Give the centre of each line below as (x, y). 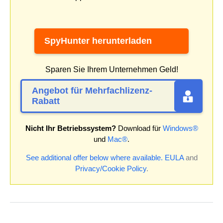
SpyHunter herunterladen (98, 41)
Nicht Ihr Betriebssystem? (70, 128)
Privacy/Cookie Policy (111, 168)
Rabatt (46, 101)
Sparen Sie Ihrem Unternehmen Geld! (111, 69)
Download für (139, 128)
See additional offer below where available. (94, 157)
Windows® (180, 128)
